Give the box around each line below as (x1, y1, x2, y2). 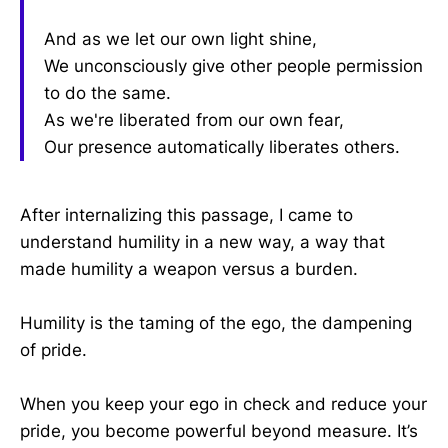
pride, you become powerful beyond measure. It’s (20, 421, 418, 442)
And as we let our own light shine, (44, 28, 317, 49)
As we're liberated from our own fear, (44, 109, 344, 130)
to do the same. (44, 82, 171, 103)
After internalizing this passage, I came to (20, 204, 353, 225)
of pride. (20, 339, 87, 360)
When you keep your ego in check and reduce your (20, 394, 427, 415)
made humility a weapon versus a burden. (20, 258, 358, 279)
